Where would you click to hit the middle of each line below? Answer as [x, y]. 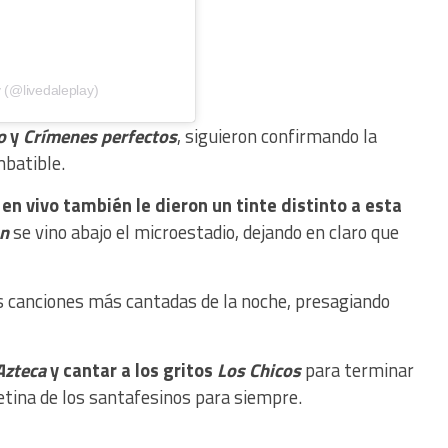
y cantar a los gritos [131, 370]
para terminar [357, 370]
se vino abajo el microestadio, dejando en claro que [204, 232]
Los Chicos [259, 370]
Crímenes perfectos [100, 136]
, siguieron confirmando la [277, 136]
